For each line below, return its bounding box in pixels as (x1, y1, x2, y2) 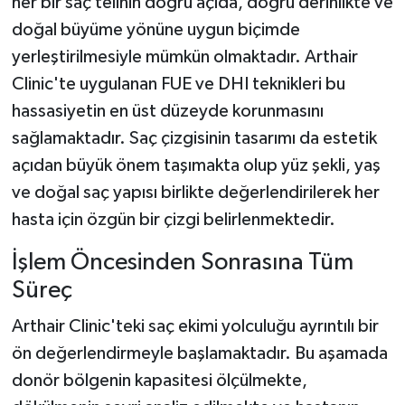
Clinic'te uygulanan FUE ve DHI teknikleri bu (11, 75, 345, 94)
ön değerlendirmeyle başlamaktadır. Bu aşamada (11, 344, 388, 363)
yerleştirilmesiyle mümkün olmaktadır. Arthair (11, 48, 358, 67)
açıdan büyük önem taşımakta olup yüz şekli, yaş (11, 156, 381, 175)
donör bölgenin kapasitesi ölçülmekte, (11, 371, 307, 390)
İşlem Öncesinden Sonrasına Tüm (11, 250, 353, 276)
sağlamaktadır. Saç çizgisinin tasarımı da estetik (11, 129, 377, 148)
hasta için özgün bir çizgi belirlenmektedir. (11, 211, 335, 230)
